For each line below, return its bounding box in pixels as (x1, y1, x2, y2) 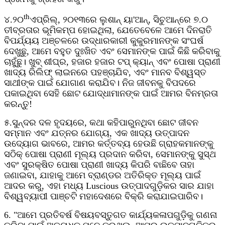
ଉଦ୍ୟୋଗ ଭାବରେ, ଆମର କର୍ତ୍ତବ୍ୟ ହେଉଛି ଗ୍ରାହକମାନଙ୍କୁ (4, 139, 213, 149)
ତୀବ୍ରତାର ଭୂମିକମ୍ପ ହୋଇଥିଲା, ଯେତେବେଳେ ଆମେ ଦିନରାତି (4, 25, 212, 36)
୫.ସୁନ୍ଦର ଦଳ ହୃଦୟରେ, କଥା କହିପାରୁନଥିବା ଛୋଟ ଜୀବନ (4, 118, 198, 128)
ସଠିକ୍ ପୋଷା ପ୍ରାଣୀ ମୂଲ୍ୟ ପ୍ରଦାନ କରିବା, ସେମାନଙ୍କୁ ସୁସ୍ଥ (4, 149, 216, 160)
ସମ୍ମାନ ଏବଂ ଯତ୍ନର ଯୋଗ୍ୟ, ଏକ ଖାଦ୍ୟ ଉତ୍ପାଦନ (4, 128, 189, 139)
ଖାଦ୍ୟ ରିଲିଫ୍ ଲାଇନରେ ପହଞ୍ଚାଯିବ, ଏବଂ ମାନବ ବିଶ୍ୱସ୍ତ (4, 67, 206, 78)
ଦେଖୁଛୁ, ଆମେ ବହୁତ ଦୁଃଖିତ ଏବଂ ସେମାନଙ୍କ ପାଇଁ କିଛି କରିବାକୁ (4, 46, 220, 57)
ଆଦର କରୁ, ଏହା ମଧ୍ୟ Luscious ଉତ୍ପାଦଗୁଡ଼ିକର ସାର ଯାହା (4, 181, 214, 191)
